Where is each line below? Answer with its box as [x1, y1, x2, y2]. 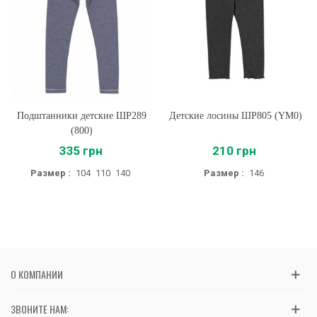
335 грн [58, 144, 103, 158]
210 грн [212, 144, 256, 158]
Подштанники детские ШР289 [17, 110, 146, 122]
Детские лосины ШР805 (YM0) [168, 110, 302, 122]
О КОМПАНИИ [11, 267, 63, 282]
